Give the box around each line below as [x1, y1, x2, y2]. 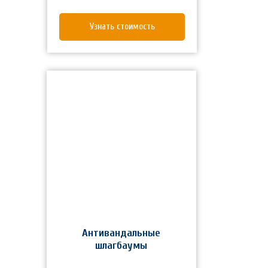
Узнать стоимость [89, 22, 155, 32]
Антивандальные [82, 227, 160, 240]
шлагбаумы [95, 239, 147, 252]
